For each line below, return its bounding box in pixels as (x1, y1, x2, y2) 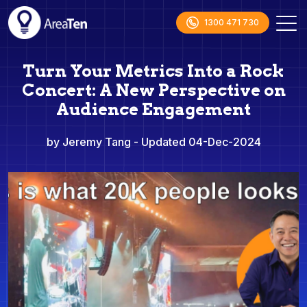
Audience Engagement (56, 99, 251, 119)
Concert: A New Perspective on (21, 80, 286, 100)
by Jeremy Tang (46, 135, 134, 149)
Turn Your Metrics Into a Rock (23, 61, 284, 81)
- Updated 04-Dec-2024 (133, 135, 261, 149)
